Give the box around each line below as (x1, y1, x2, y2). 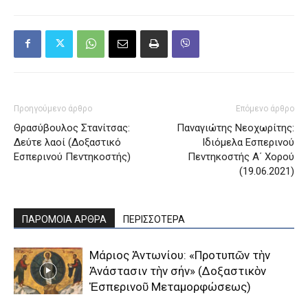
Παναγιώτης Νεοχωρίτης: (177, 121, 294, 134)
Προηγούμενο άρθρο (14, 103, 92, 113)
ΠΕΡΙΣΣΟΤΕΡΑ (123, 213, 185, 225)
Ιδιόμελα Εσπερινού (202, 135, 294, 148)
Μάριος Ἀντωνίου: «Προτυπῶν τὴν (89, 247, 270, 262)
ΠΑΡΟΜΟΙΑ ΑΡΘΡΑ (22, 213, 107, 225)
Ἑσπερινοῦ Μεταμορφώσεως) (89, 279, 251, 294)
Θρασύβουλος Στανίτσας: (14, 121, 130, 134)
